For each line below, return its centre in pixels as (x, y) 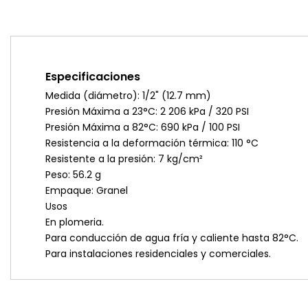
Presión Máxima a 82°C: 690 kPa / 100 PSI (143, 127)
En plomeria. (75, 222)
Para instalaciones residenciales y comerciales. (158, 254)
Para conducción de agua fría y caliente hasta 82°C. (172, 238)
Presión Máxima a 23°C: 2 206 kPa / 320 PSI (147, 111)
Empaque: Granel (87, 190)
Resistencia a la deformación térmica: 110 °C (152, 143)
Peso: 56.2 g (73, 175)
